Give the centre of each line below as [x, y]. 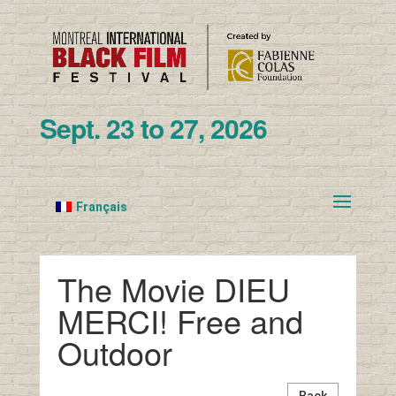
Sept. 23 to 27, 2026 [153, 127]
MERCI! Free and [180, 320]
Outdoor [114, 352]
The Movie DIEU [173, 288]
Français [102, 206]
